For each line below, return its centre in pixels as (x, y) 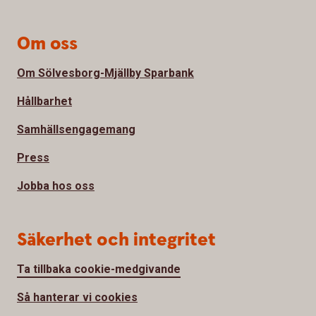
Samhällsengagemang (76, 130)
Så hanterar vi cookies (77, 298)
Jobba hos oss (56, 186)
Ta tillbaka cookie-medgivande (99, 269)
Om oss (47, 44)
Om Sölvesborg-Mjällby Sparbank (105, 73)
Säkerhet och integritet (116, 241)
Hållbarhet (44, 102)
